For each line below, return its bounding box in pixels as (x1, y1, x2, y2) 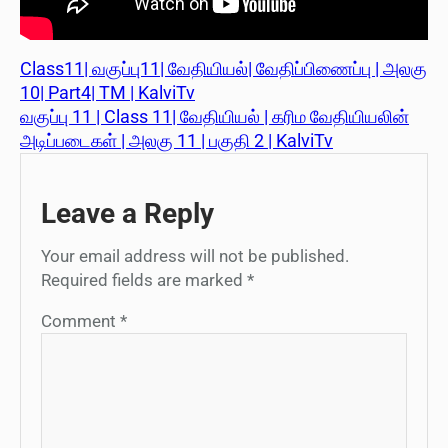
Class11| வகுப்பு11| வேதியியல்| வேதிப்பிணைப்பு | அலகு (20, 57, 427, 79)
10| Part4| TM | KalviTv (20, 81, 195, 103)
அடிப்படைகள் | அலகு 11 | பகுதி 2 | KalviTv (20, 129, 333, 151)
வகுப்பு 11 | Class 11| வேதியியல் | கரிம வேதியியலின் (20, 105, 409, 127)
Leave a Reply (41, 196, 214, 230)
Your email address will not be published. (41, 245, 349, 266)
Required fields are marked (41, 269, 247, 290)
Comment (41, 310, 120, 331)
